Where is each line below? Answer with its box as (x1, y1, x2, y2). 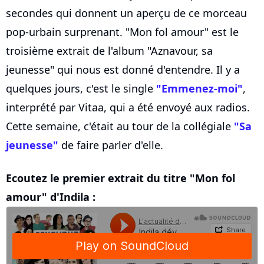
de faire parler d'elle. (58, 138, 163, 153)
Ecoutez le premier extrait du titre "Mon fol (6, 171, 235, 186)
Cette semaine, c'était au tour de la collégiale (6, 119, 234, 134)
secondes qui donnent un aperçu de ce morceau (6, 6, 247, 21)
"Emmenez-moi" (156, 81, 243, 96)
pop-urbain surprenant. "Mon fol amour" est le (6, 25, 239, 39)
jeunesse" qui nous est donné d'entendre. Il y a (6, 62, 240, 77)
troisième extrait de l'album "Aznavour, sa (6, 44, 213, 58)
